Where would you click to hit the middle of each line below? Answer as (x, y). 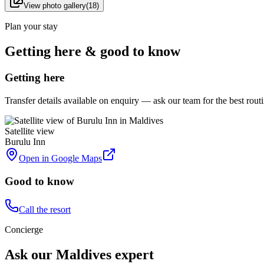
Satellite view (30, 131)
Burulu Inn (25, 141)
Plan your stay (31, 27)
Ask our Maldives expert (79, 255)
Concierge (24, 230)
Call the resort (45, 210)
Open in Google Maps (60, 158)
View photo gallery (55, 6)
